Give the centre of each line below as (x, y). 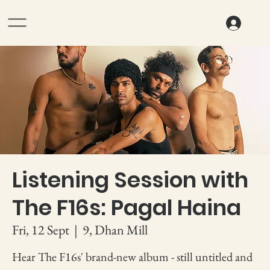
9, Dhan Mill (115, 230)
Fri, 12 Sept (41, 230)
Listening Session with (130, 180)
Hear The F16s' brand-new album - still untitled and (132, 256)
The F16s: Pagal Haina (127, 207)
